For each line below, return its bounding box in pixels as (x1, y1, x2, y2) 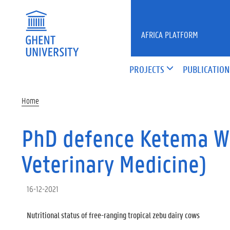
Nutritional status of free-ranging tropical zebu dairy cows (27, 209, 200, 220)
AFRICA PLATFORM (141, 29, 199, 40)
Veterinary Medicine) (22, 149, 206, 179)
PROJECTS (129, 63, 165, 75)
